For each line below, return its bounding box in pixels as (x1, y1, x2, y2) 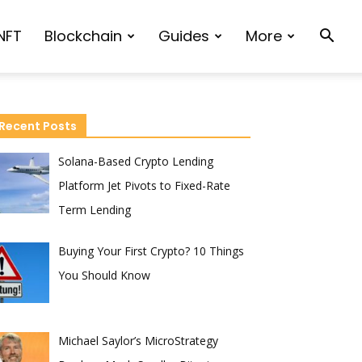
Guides (158, 26, 209, 46)
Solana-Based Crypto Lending (57, 154, 213, 169)
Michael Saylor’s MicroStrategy (57, 332, 218, 348)
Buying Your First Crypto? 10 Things (57, 243, 244, 259)
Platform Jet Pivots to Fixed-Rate (57, 178, 230, 193)
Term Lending (57, 202, 131, 217)
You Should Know (57, 267, 150, 283)
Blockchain (44, 26, 122, 46)
